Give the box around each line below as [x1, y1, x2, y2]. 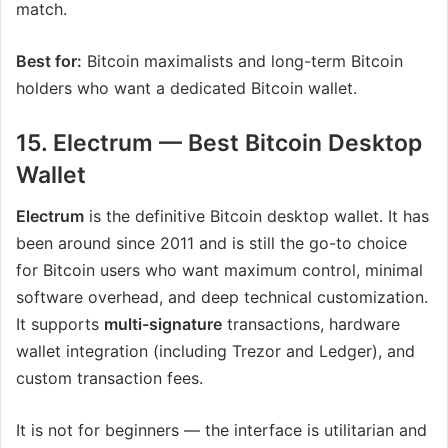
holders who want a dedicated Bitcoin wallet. [16, 78, 357, 99]
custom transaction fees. [16, 367, 203, 388]
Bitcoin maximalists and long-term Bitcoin [82, 51, 403, 72]
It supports [16, 313, 104, 334]
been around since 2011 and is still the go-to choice [16, 232, 407, 253]
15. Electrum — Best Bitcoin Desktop [16, 129, 422, 158]
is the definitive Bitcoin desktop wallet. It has [84, 205, 429, 226]
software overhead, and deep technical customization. [16, 286, 428, 307]
